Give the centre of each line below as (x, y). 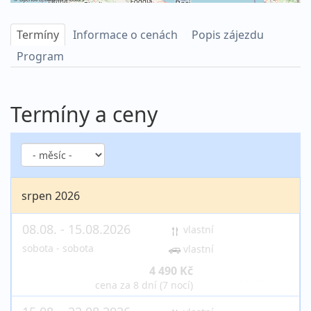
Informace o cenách (125, 35)
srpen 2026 (51, 196)
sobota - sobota (58, 249)
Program (40, 57)
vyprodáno (251, 280)
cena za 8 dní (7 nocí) (144, 285)
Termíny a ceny (84, 115)
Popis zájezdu (228, 35)
